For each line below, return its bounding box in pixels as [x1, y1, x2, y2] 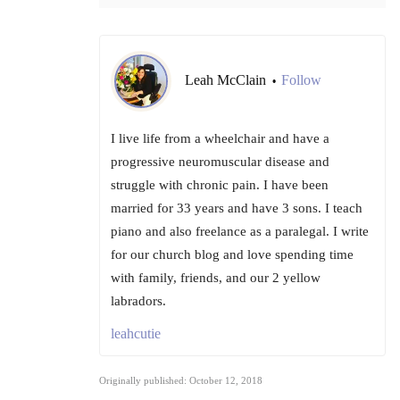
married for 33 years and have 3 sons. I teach [111, 201, 362, 216]
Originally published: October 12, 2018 [99, 375, 262, 387]
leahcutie [111, 326, 161, 342]
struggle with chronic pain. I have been [111, 178, 329, 193]
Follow [281, 72, 321, 88]
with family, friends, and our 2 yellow [111, 271, 321, 286]
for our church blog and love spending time [111, 247, 354, 262]
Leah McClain [185, 72, 270, 88]
